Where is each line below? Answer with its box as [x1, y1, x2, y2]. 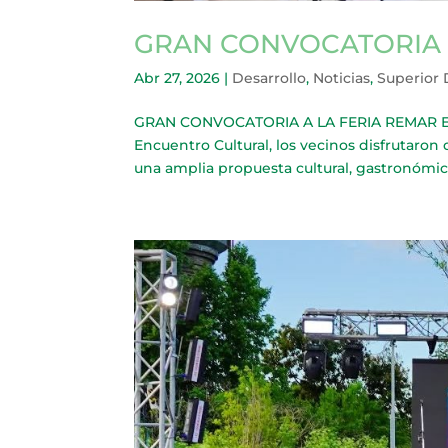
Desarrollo [232, 68, 307, 87]
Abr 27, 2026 [134, 68, 221, 87]
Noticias [313, 68, 371, 87]
